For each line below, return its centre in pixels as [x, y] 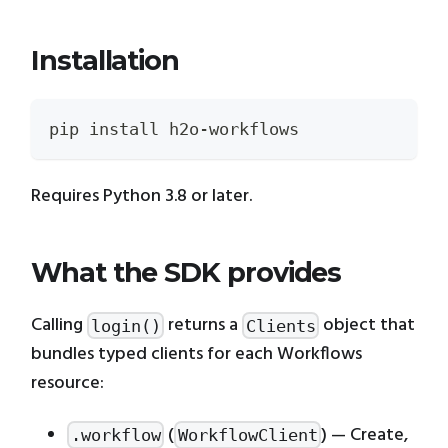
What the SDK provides [186, 272]
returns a [203, 325]
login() [125, 325]
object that [367, 325]
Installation [105, 60]
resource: [67, 383]
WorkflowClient [247, 434]
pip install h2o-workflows [174, 129]
